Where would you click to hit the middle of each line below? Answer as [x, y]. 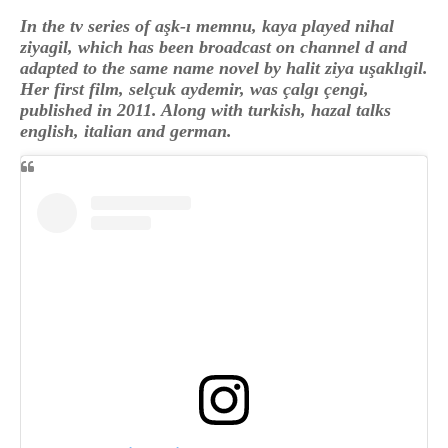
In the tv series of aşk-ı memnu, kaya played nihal [207, 25]
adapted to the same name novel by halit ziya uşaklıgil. [224, 67]
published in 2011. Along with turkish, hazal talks [205, 109]
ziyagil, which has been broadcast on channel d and [213, 46]
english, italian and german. [128, 130]
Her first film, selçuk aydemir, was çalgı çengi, [194, 88]
